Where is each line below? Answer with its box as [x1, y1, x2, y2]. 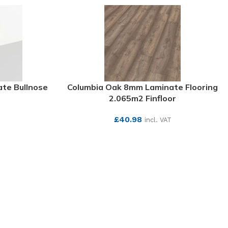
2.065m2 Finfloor [109, 93, 176, 103]
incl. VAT [144, 116, 172, 124]
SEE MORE [125, 132, 160, 139]
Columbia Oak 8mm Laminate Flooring [67, 82, 218, 92]
